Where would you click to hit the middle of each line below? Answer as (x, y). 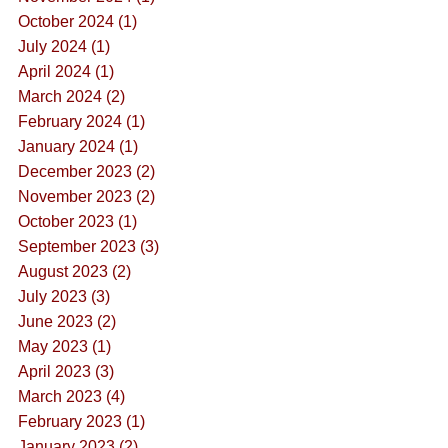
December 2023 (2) (86, 171)
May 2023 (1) (64, 346)
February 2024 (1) (81, 121)
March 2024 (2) (71, 96)
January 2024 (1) (77, 146)
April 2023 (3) (65, 371)
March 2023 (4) (71, 396)
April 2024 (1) (65, 71)
